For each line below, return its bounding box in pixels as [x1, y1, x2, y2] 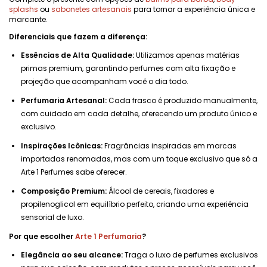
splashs [9, 4, 38, 14]
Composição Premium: [21, 186, 107, 196]
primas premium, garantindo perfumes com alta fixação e [21, 63, 235, 73]
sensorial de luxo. [21, 212, 84, 222]
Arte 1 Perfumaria [75, 231, 142, 241]
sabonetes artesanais [51, 4, 132, 14]
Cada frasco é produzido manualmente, [107, 95, 257, 105]
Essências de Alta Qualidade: [21, 50, 134, 60]
